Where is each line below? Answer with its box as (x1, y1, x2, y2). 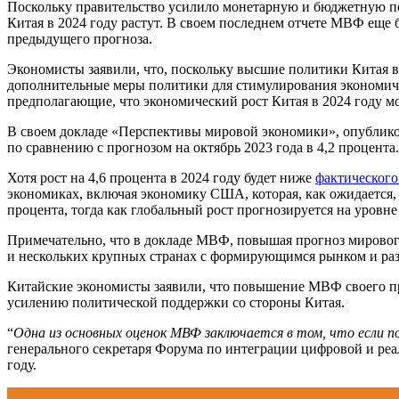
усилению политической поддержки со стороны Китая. (7, 294, 345, 310)
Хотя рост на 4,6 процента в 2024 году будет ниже (7, 169, 315, 185)
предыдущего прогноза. (7, 30, 152, 46)
